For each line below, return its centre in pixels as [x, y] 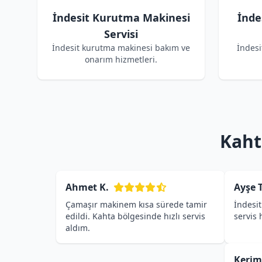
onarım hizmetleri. [121, 59]
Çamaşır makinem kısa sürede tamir [136, 204]
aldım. [78, 228]
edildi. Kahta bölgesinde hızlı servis [135, 216]
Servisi [121, 34]
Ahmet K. [87, 187]
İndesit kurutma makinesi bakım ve [121, 48]
